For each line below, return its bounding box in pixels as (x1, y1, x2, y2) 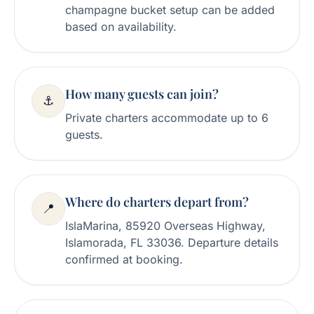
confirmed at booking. (65, 252, 183, 266)
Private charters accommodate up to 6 (65, 111, 268, 125)
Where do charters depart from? (65, 193, 249, 210)
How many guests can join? (65, 86, 219, 102)
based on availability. (65, 20, 177, 34)
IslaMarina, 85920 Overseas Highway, (65, 219, 266, 233)
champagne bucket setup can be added (65, 3, 275, 17)
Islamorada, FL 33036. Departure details (65, 235, 278, 250)
